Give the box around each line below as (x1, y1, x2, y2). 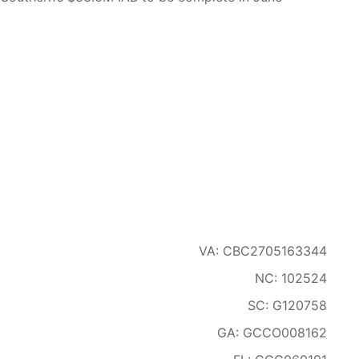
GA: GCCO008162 (217, 325, 327, 341)
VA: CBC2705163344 (199, 243, 327, 259)
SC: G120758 (248, 297, 327, 313)
